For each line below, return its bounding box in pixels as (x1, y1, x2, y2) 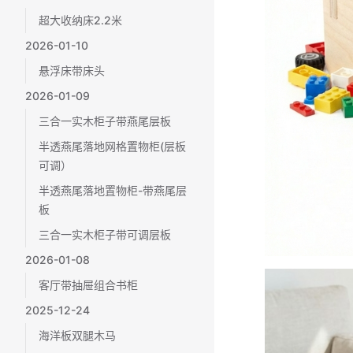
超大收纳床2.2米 (39, 13, 122, 27)
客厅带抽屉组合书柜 (39, 278, 138, 292)
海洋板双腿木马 (39, 329, 116, 342)
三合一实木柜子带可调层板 (39, 228, 171, 241)
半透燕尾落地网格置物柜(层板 (39, 139, 186, 153)
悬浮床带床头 (39, 64, 105, 77)
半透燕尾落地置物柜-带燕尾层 (39, 184, 187, 197)
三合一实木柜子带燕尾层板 (39, 114, 171, 128)
